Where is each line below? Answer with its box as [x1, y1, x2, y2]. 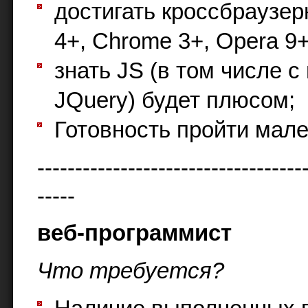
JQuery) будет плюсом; [54, 87, 295, 113]
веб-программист [37, 221, 232, 246]
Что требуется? [37, 258, 224, 283]
